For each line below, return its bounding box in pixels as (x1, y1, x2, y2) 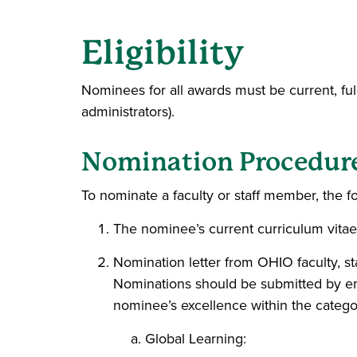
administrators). (81, 101, 175, 122)
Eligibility (81, 33, 244, 72)
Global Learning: (145, 328, 246, 349)
